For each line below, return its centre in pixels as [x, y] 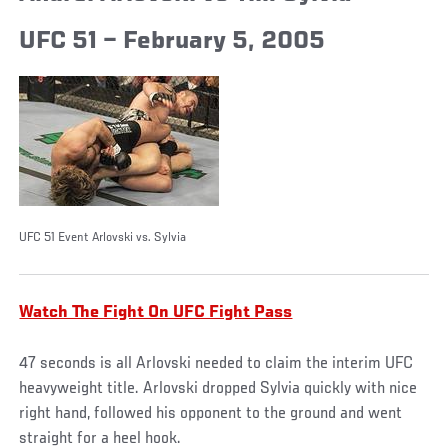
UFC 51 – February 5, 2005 [172, 42]
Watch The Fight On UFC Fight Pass [156, 313]
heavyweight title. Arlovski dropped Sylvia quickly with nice [218, 389]
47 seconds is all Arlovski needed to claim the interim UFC [216, 364]
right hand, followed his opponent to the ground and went [211, 414]
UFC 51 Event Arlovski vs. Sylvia [103, 238]
